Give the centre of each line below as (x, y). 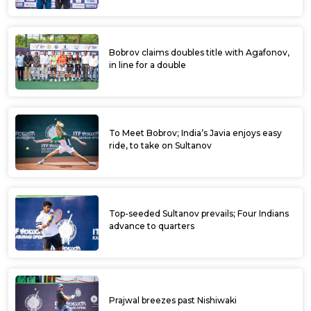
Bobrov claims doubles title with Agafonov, (199, 52)
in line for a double (148, 65)
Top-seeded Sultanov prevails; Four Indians (199, 213)
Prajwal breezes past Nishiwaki (173, 300)
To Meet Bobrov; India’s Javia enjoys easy (195, 133)
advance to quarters (152, 226)
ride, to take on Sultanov (160, 145)
